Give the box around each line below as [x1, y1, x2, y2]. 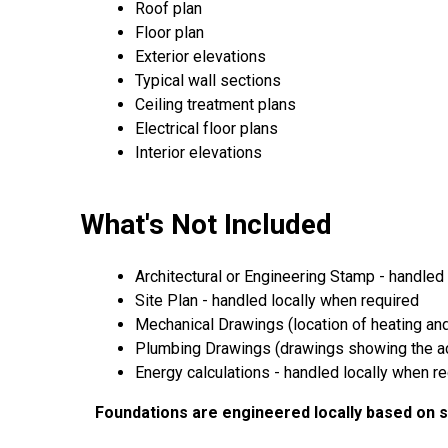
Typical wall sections [135, 71, 281, 91]
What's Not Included [80, 208, 332, 242]
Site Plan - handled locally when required [135, 290, 419, 310]
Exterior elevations [135, 47, 266, 67]
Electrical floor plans [135, 119, 278, 139]
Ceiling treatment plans [135, 95, 296, 115]
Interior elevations [135, 143, 262, 163]
